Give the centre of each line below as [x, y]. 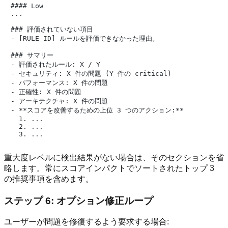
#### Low [27, 6]
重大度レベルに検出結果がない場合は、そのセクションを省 [114, 157]
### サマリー [32, 55]
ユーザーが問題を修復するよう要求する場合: [87, 222]
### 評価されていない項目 [52, 29]
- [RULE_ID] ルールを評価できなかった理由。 [85, 38]
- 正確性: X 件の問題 [46, 92]
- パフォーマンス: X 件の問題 [59, 82]
